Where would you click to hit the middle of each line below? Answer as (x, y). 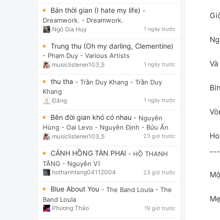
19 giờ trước (160, 208)
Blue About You (76, 189)
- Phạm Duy (60, 56)
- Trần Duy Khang (102, 82)
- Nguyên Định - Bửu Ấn (132, 127)
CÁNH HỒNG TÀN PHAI (89, 153)
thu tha (63, 81)
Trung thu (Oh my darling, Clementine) (112, 46)
